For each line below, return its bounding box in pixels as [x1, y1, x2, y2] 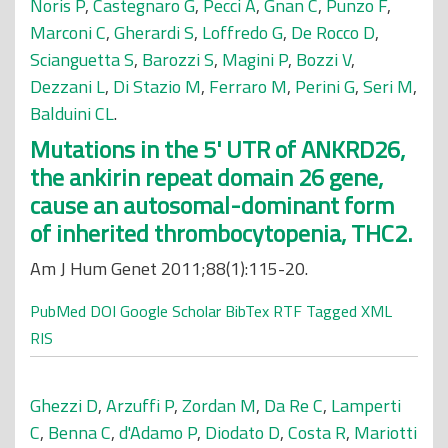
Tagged [306, 299, 357, 323]
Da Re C [264, 392, 323, 419]
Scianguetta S [30, 46, 134, 73]
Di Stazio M [113, 73, 201, 100]
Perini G [295, 73, 355, 100]
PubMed [30, 299, 86, 323]
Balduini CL [30, 100, 114, 127]
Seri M [363, 73, 413, 100]
